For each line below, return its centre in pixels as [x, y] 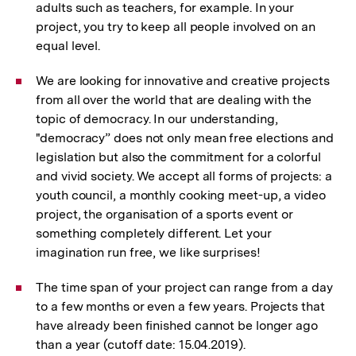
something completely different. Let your [154, 233]
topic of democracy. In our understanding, [157, 119]
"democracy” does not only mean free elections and [185, 138]
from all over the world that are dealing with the [174, 100]
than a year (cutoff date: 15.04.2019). [141, 344]
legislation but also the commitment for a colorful [178, 157]
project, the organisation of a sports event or [165, 214]
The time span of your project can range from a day [184, 287]
